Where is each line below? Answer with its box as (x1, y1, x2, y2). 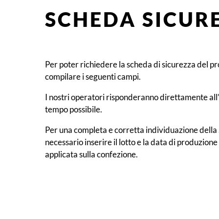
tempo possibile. (45, 104, 102, 114)
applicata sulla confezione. (45, 149, 138, 159)
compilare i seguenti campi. (45, 71, 141, 82)
